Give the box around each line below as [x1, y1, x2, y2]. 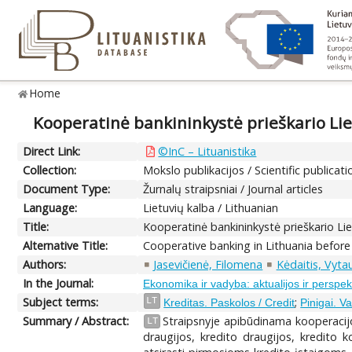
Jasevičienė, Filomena [153, 256, 263, 272]
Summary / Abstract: [23, 313, 130, 328]
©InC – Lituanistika [158, 143, 257, 159]
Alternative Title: [23, 237, 108, 253]
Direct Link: [23, 143, 81, 159]
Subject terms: [23, 294, 99, 310]
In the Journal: [23, 275, 94, 291]
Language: [23, 200, 78, 215]
